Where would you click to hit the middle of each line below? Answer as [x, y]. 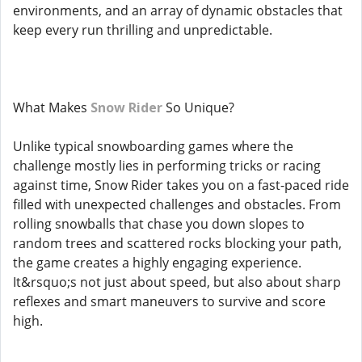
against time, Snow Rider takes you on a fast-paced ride [181, 185]
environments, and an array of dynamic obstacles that [178, 11]
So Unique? [198, 107]
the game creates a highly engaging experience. [157, 263]
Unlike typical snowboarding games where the [153, 146]
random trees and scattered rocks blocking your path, [177, 243]
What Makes [52, 107]
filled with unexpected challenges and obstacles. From [177, 204]
